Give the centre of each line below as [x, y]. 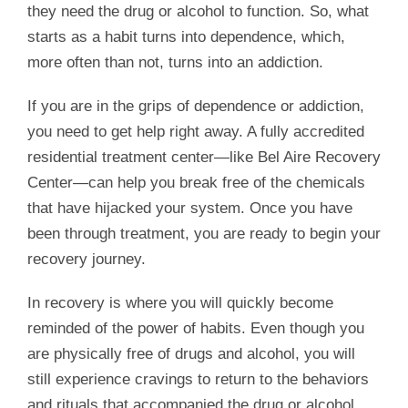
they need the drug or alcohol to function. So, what [198, 12]
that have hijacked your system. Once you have [190, 209]
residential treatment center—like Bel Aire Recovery [204, 158]
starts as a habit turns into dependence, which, [186, 37]
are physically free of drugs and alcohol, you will [191, 354]
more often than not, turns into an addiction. [175, 63]
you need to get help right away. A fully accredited [196, 132]
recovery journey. [87, 260]
